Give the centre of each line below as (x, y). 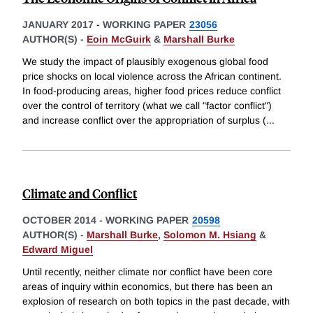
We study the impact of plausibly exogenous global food (145, 61)
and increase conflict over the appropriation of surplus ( (144, 120)
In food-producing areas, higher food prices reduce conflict (152, 90)
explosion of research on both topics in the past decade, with (156, 301)
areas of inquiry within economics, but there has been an (147, 286)
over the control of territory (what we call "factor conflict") (147, 105)
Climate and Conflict (80, 193)
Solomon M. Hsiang (210, 234)
